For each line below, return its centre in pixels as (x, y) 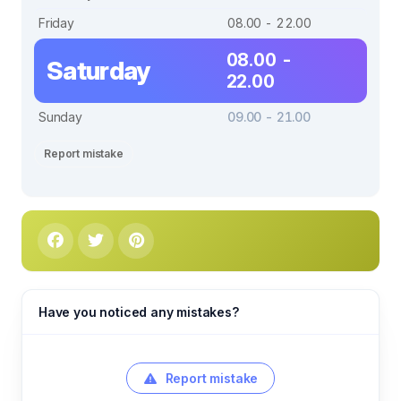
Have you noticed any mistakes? (139, 311)
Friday (56, 22)
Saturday (98, 70)
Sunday (60, 116)
